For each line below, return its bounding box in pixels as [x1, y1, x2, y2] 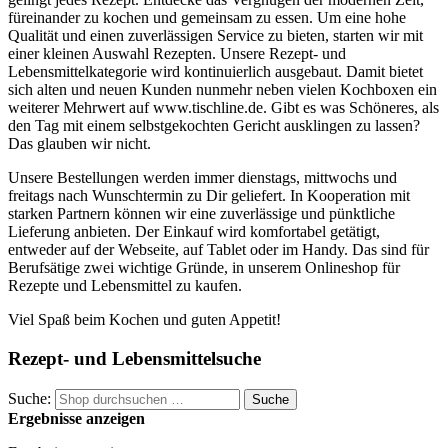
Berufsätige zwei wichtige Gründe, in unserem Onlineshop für [8, 259, 400, 277]
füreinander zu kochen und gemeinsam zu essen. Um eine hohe [8, 9, 406, 27]
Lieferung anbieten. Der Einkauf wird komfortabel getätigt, [8, 223, 380, 241]
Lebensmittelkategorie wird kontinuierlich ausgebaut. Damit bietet [8, 63, 423, 81]
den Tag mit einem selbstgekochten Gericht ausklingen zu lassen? [8, 117, 420, 135]
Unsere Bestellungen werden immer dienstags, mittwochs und [8, 169, 397, 187]
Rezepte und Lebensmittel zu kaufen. [8, 277, 246, 295]
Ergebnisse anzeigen [8, 409, 145, 427]
